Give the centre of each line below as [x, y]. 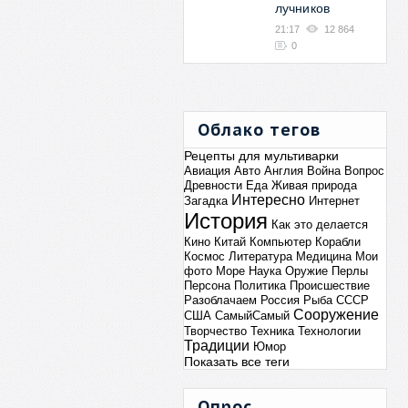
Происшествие [329, 286]
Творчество [215, 331]
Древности [213, 185]
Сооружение [336, 315]
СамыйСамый [252, 316]
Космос [204, 256]
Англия [283, 171]
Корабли [337, 242]
